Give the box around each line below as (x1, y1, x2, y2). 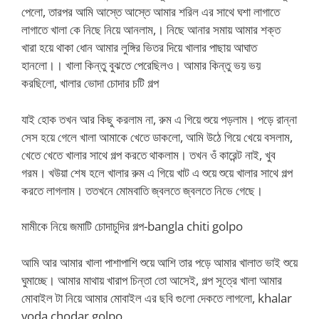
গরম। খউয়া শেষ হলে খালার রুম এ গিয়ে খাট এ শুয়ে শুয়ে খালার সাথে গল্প (21, 164, 293, 181)
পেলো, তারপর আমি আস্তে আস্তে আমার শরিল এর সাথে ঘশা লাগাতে (21, 4, 280, 20)
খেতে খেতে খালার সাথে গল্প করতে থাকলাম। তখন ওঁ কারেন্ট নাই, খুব (21, 146, 276, 163)
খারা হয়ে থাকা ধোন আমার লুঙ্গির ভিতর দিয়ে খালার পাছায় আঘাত (21, 39, 257, 56)
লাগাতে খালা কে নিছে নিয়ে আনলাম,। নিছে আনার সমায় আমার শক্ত (21, 21, 281, 38)
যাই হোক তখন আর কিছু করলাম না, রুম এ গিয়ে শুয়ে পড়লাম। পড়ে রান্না (21, 110, 297, 127)
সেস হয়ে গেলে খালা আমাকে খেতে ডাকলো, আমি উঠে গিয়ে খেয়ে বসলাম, (21, 128, 293, 145)
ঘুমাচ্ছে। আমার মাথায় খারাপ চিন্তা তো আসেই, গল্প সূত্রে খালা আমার (21, 271, 282, 288)
